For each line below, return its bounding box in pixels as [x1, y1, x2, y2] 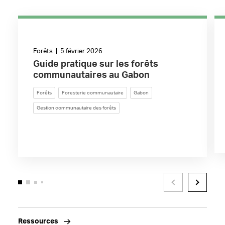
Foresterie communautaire [61, 90, 124, 95]
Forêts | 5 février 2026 [33, 48, 102, 55]
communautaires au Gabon [33, 71, 150, 80]
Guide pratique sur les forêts [33, 60, 158, 69]
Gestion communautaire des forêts [36, 105, 116, 110]
